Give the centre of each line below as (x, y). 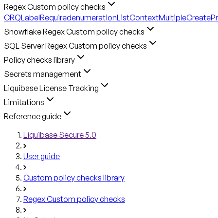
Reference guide (33, 116)
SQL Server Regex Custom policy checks (75, 45)
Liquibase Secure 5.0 (60, 135)
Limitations (24, 102)
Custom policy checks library (74, 177)
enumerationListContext (115, 17)
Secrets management (43, 74)
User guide (42, 156)
